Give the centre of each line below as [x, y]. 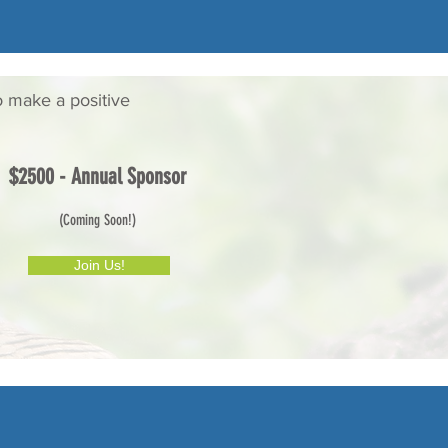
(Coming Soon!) [97, 220]
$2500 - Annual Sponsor [97, 176]
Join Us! [99, 265]
